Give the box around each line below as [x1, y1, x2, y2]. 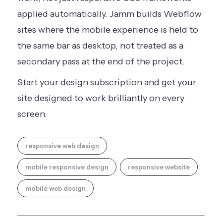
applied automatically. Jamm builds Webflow [17, 8, 202, 19]
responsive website [128, 163, 190, 171]
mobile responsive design [25, 163, 109, 171]
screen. [17, 108, 47, 119]
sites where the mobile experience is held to [17, 24, 198, 35]
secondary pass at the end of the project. [17, 55, 185, 67]
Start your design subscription [17, 76, 142, 88]
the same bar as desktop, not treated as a [17, 40, 183, 51]
